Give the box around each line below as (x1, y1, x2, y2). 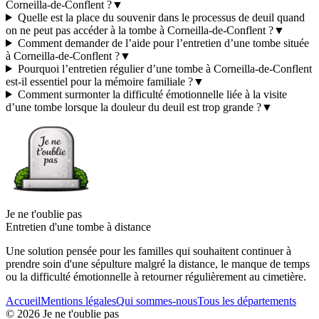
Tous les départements (197, 294, 296, 307)
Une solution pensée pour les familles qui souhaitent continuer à (6, 244, 291, 257)
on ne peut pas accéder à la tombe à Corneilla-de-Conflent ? (6, 23, 273, 36)
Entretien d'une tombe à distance (6, 220, 151, 233)
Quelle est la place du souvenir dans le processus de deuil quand (17, 11, 305, 23)
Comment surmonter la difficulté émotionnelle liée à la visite (17, 88, 287, 100)
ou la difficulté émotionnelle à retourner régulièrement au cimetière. (6, 270, 306, 283)
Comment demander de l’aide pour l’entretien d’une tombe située (17, 36, 309, 49)
